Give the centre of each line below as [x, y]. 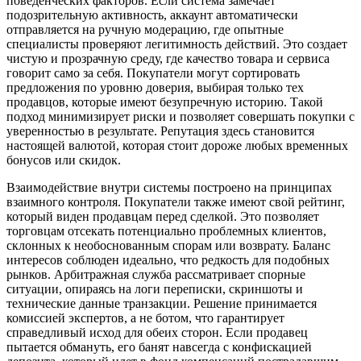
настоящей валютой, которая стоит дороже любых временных [177, 145]
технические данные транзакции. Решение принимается [162, 303]
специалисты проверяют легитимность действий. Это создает [177, 44]
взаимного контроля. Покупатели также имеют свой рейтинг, [176, 201]
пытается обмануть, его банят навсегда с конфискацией [159, 346]
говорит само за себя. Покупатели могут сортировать [153, 73]
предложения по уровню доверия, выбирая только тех [155, 87]
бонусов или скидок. [64, 160]
